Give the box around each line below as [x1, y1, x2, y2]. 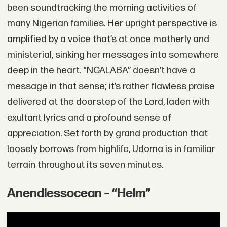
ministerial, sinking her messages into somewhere [7, 49, 219, 61]
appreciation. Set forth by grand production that [7, 128, 208, 140]
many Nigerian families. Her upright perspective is [7, 18, 217, 30]
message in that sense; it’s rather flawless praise [7, 81, 215, 93]
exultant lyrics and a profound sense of [7, 112, 171, 124]
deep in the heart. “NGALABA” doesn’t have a [7, 65, 195, 77]
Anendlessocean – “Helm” [7, 185, 150, 201]
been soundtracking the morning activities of [7, 2, 197, 14]
